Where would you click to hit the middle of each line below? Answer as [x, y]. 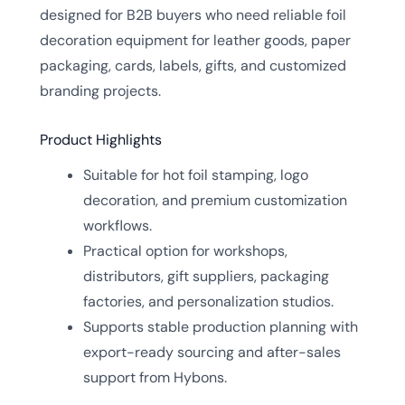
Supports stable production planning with [221, 326]
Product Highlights [101, 139]
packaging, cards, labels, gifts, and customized [193, 66]
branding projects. [100, 91]
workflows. [118, 225]
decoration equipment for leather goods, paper [195, 40]
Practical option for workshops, [185, 250]
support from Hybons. [155, 377]
